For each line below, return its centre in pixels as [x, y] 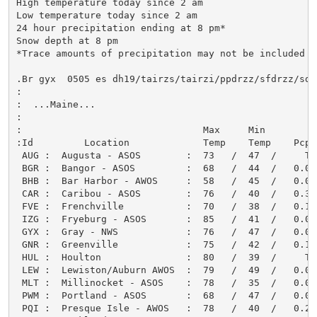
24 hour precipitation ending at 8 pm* [121, 28]
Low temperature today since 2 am [106, 15]
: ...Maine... [56, 104]
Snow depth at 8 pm [67, 40]
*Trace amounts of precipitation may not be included [160, 53]
